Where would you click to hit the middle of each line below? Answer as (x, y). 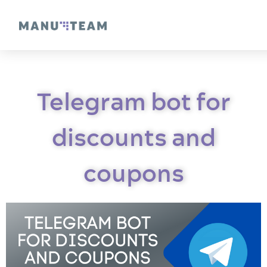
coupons (133, 173)
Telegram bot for (133, 101)
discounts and (133, 137)
